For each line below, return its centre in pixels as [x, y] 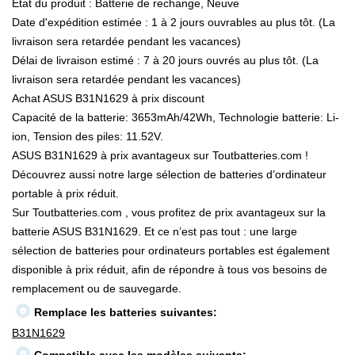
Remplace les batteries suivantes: [126, 313]
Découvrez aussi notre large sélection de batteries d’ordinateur [169, 175]
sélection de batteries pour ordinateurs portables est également [171, 251]
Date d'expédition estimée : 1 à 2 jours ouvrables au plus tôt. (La [174, 23]
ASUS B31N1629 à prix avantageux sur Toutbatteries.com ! [160, 156]
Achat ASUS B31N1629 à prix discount [108, 99]
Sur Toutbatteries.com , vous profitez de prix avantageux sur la [169, 213]
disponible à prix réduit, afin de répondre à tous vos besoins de [170, 270]
